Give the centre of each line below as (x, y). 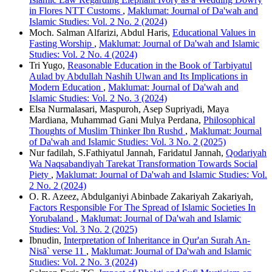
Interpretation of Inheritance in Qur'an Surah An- (157, 240)
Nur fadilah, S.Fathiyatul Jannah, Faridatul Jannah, (127, 152)
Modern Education (66, 87)
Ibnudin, (46, 240)
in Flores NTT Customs (76, 10)
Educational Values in (214, 32)
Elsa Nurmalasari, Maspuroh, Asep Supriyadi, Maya (129, 109)
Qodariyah (246, 152)
